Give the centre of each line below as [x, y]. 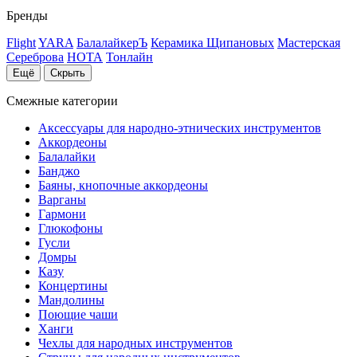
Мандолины [71, 300]
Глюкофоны [71, 228]
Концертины [73, 285]
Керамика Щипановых [212, 42]
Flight [21, 42]
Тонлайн [129, 57]
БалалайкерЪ [112, 42]
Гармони [62, 214]
